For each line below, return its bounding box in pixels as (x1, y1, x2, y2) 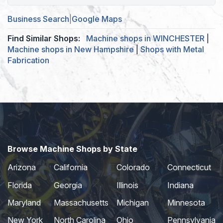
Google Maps (72, 14, 122, 24)
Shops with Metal (140, 44, 204, 55)
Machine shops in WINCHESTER (86, 33, 205, 44)
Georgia (54, 180, 82, 190)
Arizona (7, 162, 36, 173)
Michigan (116, 198, 149, 208)
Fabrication (7, 55, 49, 66)
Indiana (167, 180, 194, 190)
